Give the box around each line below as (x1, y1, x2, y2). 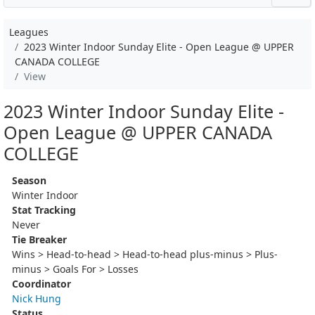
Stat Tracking (12, 202, 76, 217)
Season (12, 173, 46, 187)
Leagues (9, 25, 49, 39)
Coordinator (12, 276, 71, 290)
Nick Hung (12, 291, 61, 305)
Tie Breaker (12, 232, 67, 246)
